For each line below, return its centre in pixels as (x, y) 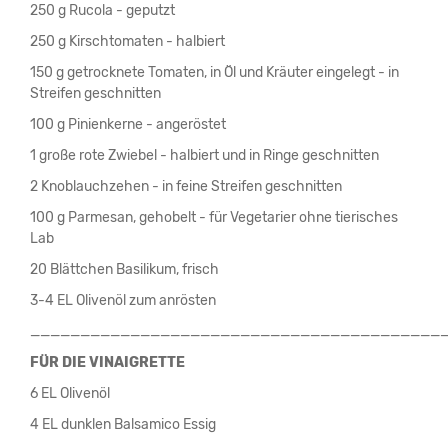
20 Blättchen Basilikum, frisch (124, 270)
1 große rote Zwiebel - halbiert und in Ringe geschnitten (204, 156)
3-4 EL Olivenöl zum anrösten (123, 301)
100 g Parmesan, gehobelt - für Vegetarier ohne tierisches (214, 218)
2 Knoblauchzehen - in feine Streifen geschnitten (186, 187)
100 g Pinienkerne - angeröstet (128, 125)
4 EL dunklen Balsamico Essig (123, 425)
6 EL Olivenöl (70, 394)
